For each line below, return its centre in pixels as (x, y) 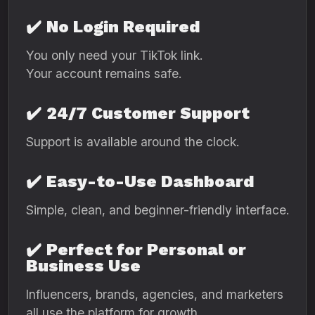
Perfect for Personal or (146, 250)
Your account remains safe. (104, 73)
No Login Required (123, 27)
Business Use (83, 266)
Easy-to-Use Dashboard (150, 181)
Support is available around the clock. (133, 142)
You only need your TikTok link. (114, 55)
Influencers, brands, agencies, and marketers (155, 294)
